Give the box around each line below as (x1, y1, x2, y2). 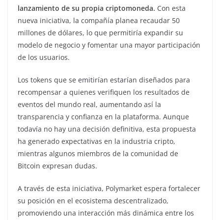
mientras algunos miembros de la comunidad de (18, 148, 178, 158)
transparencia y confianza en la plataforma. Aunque (18, 111, 189, 121)
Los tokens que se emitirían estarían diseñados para (18, 75, 190, 84)
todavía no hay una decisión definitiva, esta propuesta (18, 124, 196, 134)
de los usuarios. (18, 52, 70, 62)
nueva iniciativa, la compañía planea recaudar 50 (18, 15, 180, 25)
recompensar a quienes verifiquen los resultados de (18, 87, 190, 97)
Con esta (155, 3, 186, 13)
